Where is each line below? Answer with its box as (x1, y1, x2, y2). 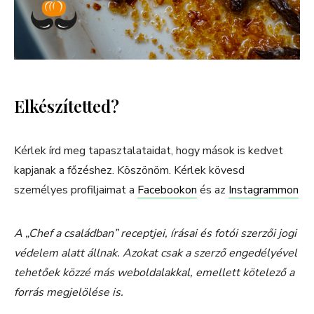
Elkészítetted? (14, 95, 119, 118)
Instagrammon (228, 182, 299, 198)
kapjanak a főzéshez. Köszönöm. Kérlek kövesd (14, 163, 245, 179)
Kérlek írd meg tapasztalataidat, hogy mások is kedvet (14, 143, 283, 159)
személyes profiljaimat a (14, 182, 137, 198)
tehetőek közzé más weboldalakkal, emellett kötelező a (14, 265, 294, 281)
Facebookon (137, 182, 197, 198)
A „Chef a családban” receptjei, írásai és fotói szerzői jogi (14, 226, 296, 242)
